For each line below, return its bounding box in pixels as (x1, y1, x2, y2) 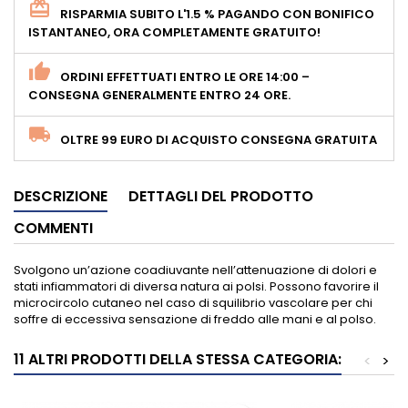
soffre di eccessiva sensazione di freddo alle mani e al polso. (14, 311, 376, 328)
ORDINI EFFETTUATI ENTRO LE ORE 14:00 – (60, 68, 310, 86)
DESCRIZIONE (14, 186, 107, 207)
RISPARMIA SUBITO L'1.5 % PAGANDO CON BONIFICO (60, 5, 374, 23)
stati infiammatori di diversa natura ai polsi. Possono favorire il (14, 278, 379, 295)
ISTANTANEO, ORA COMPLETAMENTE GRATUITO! (28, 24, 321, 41)
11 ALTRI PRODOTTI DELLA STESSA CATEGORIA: (14, 349, 342, 370)
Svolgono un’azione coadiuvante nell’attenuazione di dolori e (14, 261, 377, 279)
